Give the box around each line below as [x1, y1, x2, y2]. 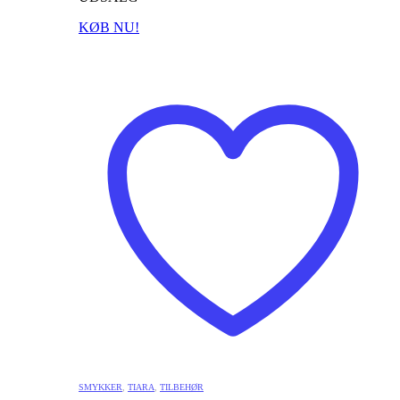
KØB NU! [79, 19, 139, 35]
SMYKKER [79, 381, 122, 392]
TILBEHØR [160, 381, 204, 392]
